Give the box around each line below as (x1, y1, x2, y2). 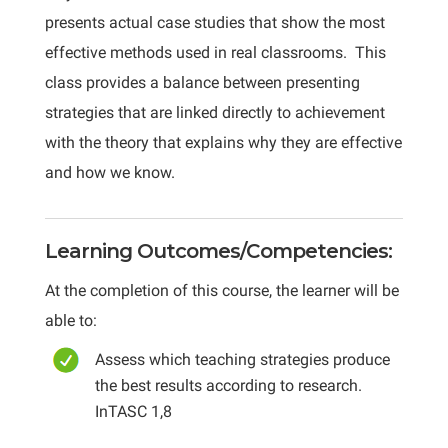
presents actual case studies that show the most (44, 13, 385, 32)
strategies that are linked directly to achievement (44, 103, 385, 122)
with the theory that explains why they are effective (44, 133, 402, 152)
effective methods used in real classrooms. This (44, 43, 386, 62)
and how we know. (44, 163, 175, 182)
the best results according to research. (94, 376, 362, 395)
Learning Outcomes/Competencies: (44, 239, 392, 263)
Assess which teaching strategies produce (94, 350, 390, 369)
